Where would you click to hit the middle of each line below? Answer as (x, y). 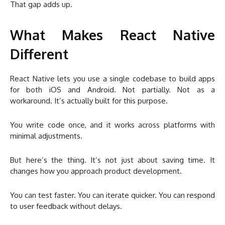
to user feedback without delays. (66, 206)
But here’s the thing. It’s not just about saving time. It (113, 160)
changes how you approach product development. (96, 171)
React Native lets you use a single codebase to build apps (113, 79)
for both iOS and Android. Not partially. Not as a (113, 90)
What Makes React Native (113, 35)
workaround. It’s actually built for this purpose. (89, 101)
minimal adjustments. (46, 136)
